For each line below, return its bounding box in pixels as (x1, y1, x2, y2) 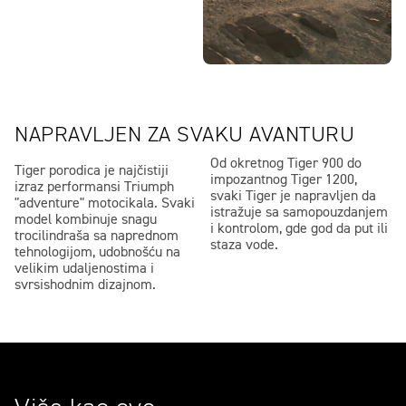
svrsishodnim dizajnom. (14, 277, 156, 293)
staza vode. (210, 237, 278, 253)
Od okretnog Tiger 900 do (210, 156, 362, 171)
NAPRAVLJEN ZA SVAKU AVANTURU (14, 123, 354, 146)
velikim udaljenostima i (14, 261, 154, 276)
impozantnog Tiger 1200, (210, 172, 357, 188)
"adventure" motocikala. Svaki (14, 196, 195, 211)
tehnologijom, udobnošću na (14, 245, 180, 260)
